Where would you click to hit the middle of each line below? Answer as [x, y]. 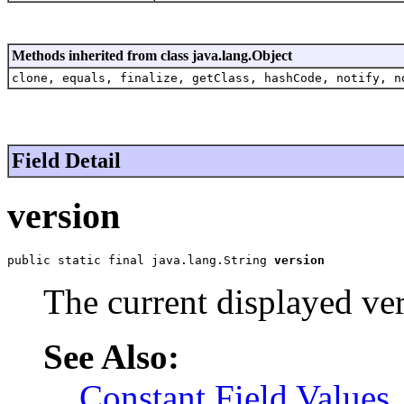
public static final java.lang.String [141, 261]
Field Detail [66, 160]
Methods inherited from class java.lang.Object [152, 55]
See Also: [111, 357]
